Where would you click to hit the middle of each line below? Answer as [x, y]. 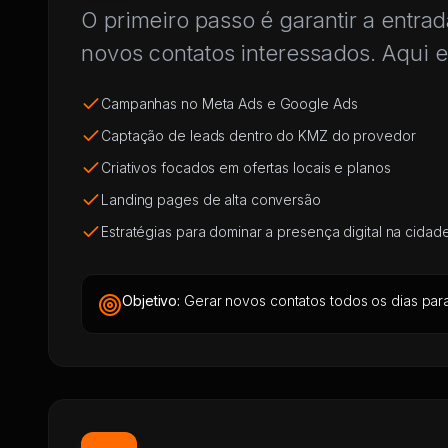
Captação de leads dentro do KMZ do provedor [258, 135]
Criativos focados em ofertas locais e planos [246, 167]
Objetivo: [151, 300]
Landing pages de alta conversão [211, 199]
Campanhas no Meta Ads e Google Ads [229, 103]
